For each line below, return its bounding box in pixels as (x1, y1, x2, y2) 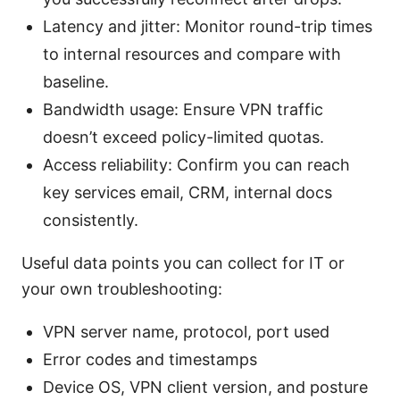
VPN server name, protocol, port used (43, 322, 329, 342)
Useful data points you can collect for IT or (21, 254, 345, 273)
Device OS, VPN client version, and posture (43, 378, 368, 397)
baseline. (43, 72, 109, 92)
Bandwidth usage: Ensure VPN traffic (43, 100, 323, 120)
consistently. (43, 211, 138, 230)
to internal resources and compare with (43, 45, 341, 64)
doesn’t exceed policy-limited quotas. (43, 128, 324, 147)
